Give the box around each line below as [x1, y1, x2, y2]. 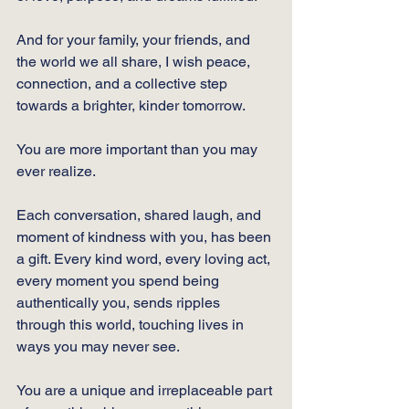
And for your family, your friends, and [16, 30, 254, 48]
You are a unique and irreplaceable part [16, 381, 276, 399]
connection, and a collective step [16, 74, 231, 92]
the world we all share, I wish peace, [16, 52, 254, 70]
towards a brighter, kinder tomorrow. [16, 96, 248, 114]
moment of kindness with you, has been [16, 227, 275, 246]
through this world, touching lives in [16, 315, 247, 333]
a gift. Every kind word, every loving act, [16, 249, 274, 267]
